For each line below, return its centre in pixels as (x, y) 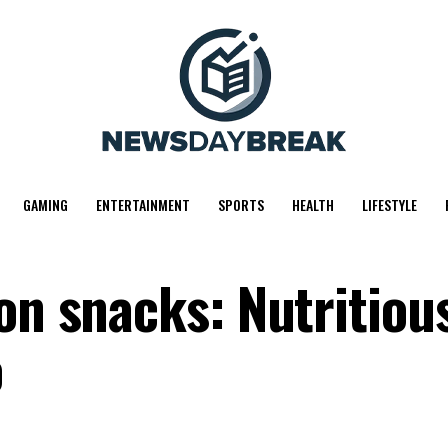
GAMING (45, 204)
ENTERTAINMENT (142, 204)
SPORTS (240, 204)
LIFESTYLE (389, 204)
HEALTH (312, 204)
